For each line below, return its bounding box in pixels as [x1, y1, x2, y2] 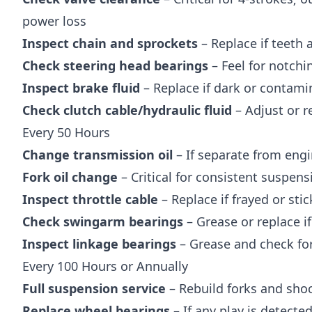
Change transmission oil [22, 146, 173, 163]
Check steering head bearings [22, 56, 208, 74]
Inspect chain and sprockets [22, 34, 198, 52]
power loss [22, 12, 86, 29]
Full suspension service [22, 279, 166, 297]
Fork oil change [22, 168, 118, 185]
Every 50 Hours [22, 123, 110, 141]
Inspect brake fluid [22, 79, 140, 96]
